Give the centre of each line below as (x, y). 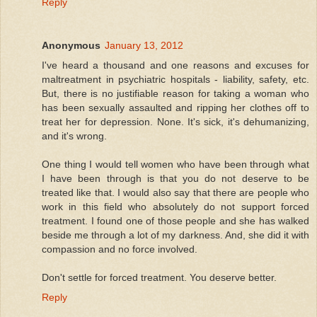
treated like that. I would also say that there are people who (175, 193)
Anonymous (71, 46)
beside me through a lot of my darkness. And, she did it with (175, 235)
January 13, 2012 (144, 46)
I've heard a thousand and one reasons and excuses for (175, 65)
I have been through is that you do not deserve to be (175, 179)
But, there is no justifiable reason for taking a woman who (175, 94)
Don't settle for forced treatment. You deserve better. (159, 278)
